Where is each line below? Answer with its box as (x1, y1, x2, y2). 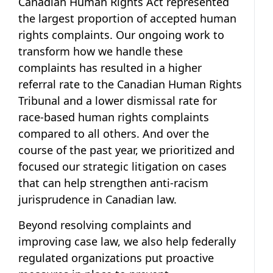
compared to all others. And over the (18, 126, 209, 141)
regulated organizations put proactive (18, 250, 214, 265)
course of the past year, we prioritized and (18, 142, 235, 157)
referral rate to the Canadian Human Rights (18, 76, 242, 91)
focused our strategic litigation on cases (18, 158, 227, 174)
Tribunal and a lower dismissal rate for (18, 93, 217, 108)
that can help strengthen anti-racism (18, 175, 208, 190)
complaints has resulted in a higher (18, 60, 202, 75)
